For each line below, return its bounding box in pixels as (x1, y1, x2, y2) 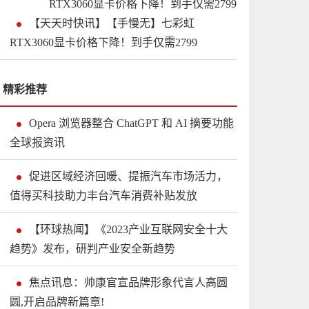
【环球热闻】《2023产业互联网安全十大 (29, 223, 228, 235)
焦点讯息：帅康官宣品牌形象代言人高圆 (29, 277, 228, 288)
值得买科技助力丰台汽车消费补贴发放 (10, 190, 197, 201)
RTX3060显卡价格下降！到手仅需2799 (10, 37, 197, 48)
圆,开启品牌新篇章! (10, 296, 104, 308)
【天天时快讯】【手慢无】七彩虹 (29, 17, 195, 29)
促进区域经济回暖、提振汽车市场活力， (29, 170, 228, 182)
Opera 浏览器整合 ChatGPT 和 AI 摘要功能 (29, 117, 234, 129)
